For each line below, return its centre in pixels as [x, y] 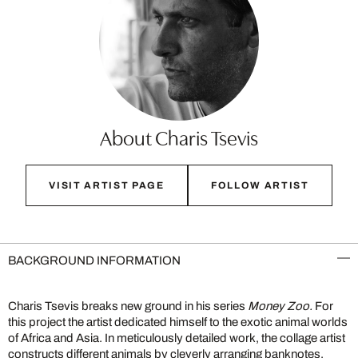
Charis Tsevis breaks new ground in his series [128, 306]
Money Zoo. [280, 306]
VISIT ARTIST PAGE [107, 185]
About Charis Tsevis [179, 136]
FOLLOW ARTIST [260, 185]
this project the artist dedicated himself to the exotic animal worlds [178, 322]
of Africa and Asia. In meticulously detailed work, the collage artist [177, 338]
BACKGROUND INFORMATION [94, 260]
